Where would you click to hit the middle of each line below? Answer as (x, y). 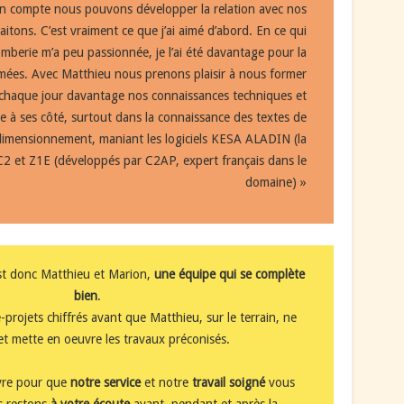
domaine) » (276, 182)
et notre (166, 382)
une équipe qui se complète (230, 274)
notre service (105, 382)
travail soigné (230, 382)
